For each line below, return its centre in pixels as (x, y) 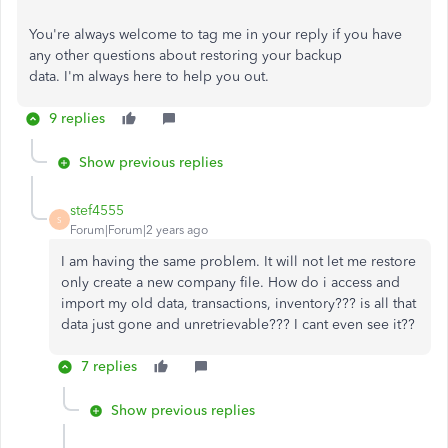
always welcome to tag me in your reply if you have (236, 34)
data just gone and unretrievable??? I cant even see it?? (238, 324)
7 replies (109, 366)
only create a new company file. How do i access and (230, 282)
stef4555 (97, 210)
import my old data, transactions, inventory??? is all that (238, 303)
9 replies (77, 118)
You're (49, 34)
